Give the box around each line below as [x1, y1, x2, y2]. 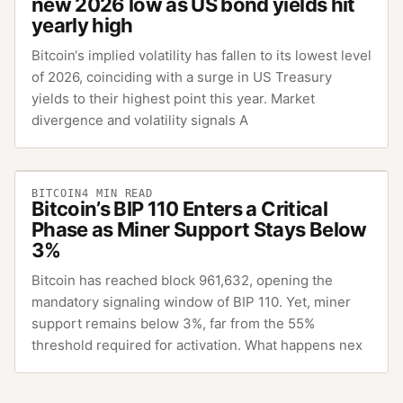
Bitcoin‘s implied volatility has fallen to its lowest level [31, 46, 372, 64]
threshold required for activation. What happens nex [31, 336, 363, 354]
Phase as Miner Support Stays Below [31, 217, 367, 241]
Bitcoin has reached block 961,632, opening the [31, 271, 333, 289]
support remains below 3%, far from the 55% [31, 314, 315, 332]
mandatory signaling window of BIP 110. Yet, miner [31, 292, 351, 310]
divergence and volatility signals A [31, 111, 248, 129]
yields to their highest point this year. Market [31, 89, 315, 107]
